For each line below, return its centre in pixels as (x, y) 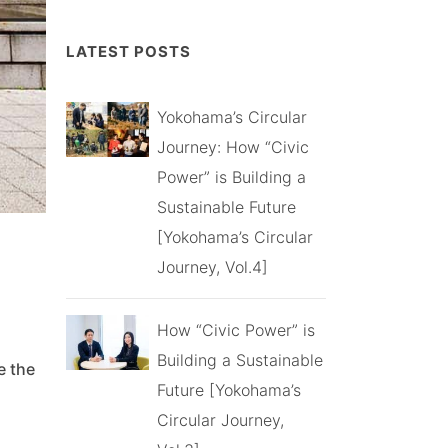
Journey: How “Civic (232, 146)
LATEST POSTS (128, 51)
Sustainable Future (226, 206)
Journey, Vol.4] (212, 266)
